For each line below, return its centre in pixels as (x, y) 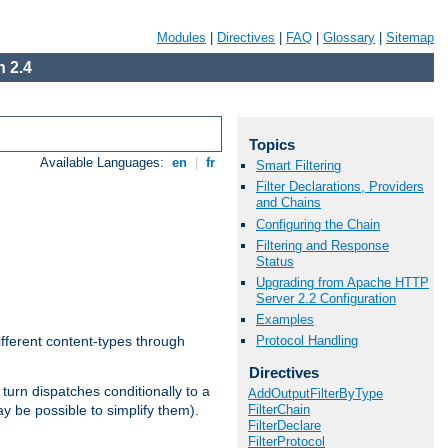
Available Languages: (104, 163)
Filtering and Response (322, 245)
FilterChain (279, 409)
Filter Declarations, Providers (340, 187)
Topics (271, 144)
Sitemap (410, 37)
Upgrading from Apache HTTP (342, 282)
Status (275, 261)
